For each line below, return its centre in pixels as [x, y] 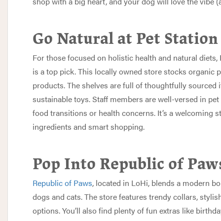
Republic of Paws [62, 183]
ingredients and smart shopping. [89, 127]
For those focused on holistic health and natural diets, [126, 57]
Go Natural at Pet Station [125, 39]
